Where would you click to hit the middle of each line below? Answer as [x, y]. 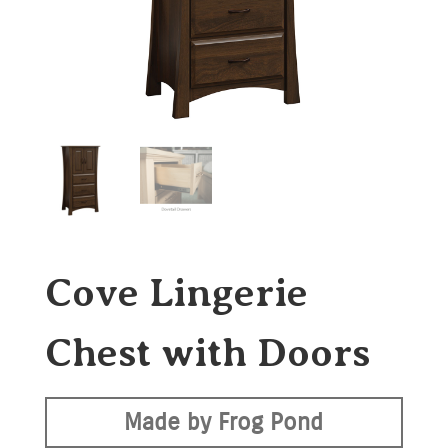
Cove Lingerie [176, 293]
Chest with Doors [207, 353]
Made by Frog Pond [224, 422]
